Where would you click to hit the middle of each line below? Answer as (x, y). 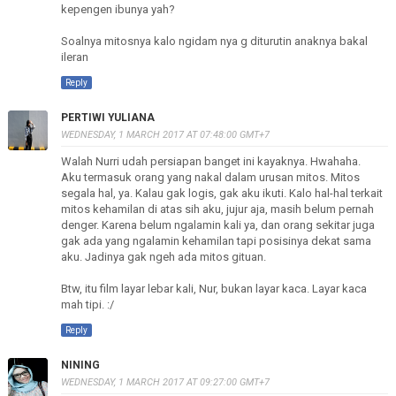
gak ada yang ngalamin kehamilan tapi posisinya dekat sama (216, 241)
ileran (74, 57)
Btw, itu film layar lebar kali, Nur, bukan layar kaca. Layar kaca (213, 289)
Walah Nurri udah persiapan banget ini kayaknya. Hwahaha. (210, 161)
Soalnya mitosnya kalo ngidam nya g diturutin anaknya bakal (214, 41)
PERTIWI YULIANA (107, 118)
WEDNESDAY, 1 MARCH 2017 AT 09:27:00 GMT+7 (165, 382)
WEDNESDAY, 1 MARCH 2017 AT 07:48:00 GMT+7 (165, 135)
